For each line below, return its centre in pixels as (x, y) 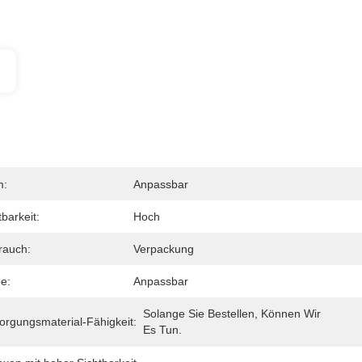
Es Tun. (162, 330)
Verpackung (163, 249)
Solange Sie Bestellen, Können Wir (232, 314)
